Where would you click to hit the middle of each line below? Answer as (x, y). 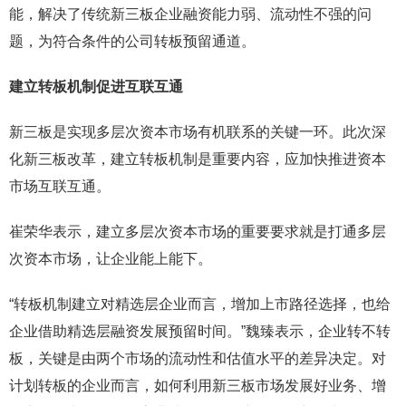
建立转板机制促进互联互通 (96, 87)
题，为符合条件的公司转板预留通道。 (132, 41)
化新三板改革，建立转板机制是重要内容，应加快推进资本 (198, 159)
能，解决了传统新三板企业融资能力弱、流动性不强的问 (190, 14)
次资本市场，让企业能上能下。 (111, 259)
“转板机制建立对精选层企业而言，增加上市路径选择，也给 (200, 304)
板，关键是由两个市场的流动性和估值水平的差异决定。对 (198, 358)
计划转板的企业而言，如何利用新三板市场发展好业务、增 (198, 386)
